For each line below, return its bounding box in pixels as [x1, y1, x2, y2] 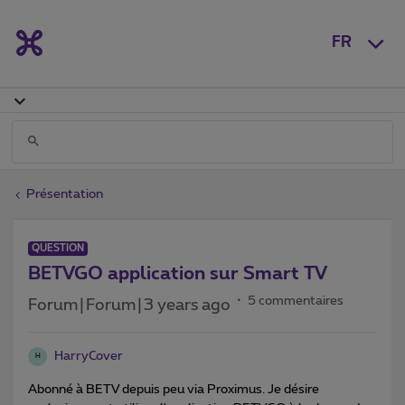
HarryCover [54, 349, 123, 363]
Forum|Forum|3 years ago [28, 297, 231, 314]
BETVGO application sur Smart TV [28, 264, 327, 283]
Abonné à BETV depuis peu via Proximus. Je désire [28, 382, 319, 396]
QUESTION [32, 242, 84, 253]
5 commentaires [248, 294, 344, 307]
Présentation [26, 187, 103, 201]
